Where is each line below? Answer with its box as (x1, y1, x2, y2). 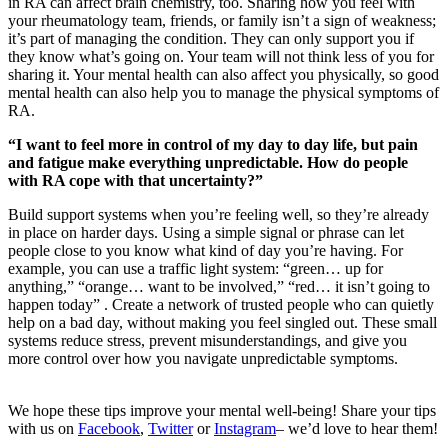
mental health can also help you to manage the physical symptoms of (8, 83, 439, 101)
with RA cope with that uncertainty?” (8, 171, 263, 189)
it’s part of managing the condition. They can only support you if (8, 29, 414, 47)
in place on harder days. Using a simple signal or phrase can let (8, 223, 404, 241)
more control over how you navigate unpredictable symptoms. (8, 349, 398, 367)
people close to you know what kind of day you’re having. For (8, 241, 403, 259)
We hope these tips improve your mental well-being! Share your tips (8, 401, 436, 419)
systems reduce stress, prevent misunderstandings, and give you (8, 331, 407, 349)
